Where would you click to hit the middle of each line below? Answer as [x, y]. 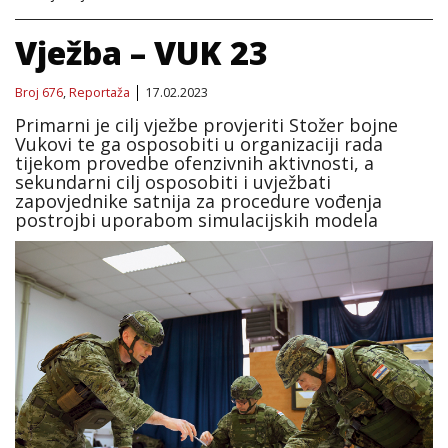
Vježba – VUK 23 [141, 52]
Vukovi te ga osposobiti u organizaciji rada [199, 143]
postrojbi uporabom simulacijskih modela [196, 219]
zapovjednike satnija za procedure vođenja [198, 200]
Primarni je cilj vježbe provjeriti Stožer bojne [206, 124]
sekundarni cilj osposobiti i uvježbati [173, 181]
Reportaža [99, 92]
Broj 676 [39, 92]
